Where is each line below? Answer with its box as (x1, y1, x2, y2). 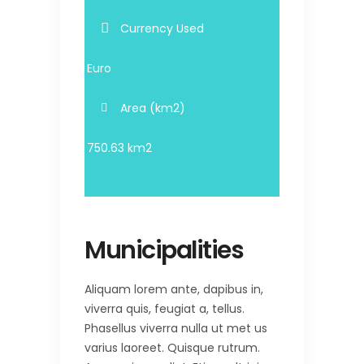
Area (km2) (120, 100, 185, 117)
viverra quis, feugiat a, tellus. (84, 301, 245, 318)
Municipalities (84, 233, 243, 268)
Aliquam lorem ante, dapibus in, (84, 281, 263, 298)
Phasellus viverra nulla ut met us (84, 320, 267, 337)
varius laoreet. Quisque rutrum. (84, 340, 260, 357)
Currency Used (120, 20, 204, 37)
